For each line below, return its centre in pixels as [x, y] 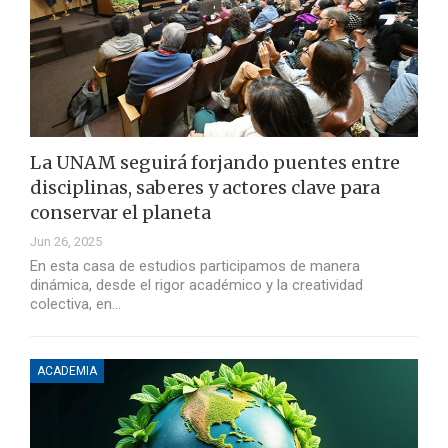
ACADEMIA [67, 371]
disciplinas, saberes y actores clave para [205, 188]
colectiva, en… [75, 304]
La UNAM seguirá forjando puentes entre [215, 163]
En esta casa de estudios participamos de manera [195, 266]
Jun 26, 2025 [66, 242]
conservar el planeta [120, 213]
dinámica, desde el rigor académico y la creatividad [196, 285]
